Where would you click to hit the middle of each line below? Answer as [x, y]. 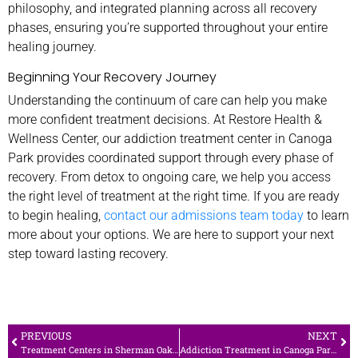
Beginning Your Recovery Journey [112, 77]
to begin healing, [56, 215]
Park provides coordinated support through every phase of [171, 157]
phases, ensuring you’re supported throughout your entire [168, 27]
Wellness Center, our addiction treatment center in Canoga [170, 138]
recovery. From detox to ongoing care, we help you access [169, 177]
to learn [326, 215]
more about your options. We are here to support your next [171, 234]
